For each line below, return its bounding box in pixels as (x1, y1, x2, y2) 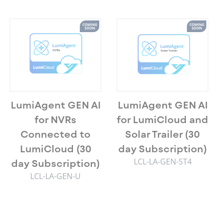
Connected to (20, 128, 91, 140)
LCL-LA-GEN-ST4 (133, 156, 192, 167)
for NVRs (35, 113, 76, 125)
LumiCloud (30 (19, 143, 91, 154)
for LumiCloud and (117, 113, 208, 125)
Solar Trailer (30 (125, 128, 200, 140)
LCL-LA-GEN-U (30, 171, 81, 182)
